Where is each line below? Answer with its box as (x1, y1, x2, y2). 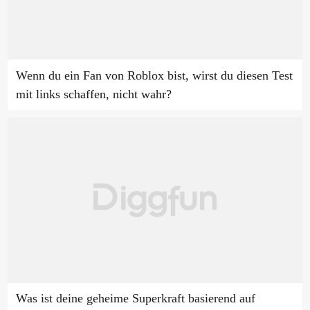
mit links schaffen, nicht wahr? (15, 86, 172, 101)
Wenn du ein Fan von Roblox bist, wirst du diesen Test (15, 68, 293, 82)
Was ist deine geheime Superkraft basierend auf (15, 291, 255, 306)
